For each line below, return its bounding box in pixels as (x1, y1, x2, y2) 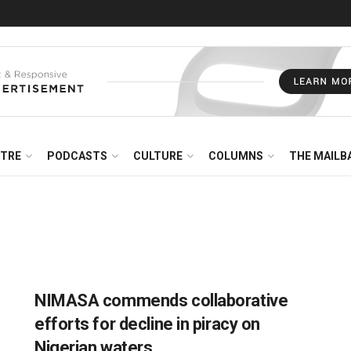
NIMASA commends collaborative (34, 291, 288, 310)
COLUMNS (208, 150, 263, 162)
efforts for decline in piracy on (34, 314, 260, 334)
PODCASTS (47, 150, 107, 162)
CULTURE (133, 150, 183, 162)
